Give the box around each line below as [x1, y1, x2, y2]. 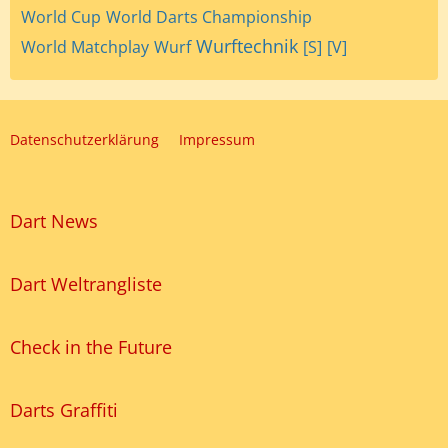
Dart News [10, 209, 98, 233]
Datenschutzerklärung [10, 130, 159, 149]
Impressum [179, 130, 255, 149]
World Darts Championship [106, 6, 312, 28]
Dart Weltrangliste [10, 272, 162, 296]
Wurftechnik [196, 34, 298, 58]
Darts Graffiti [10, 398, 118, 422]
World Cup [21, 6, 101, 28]
